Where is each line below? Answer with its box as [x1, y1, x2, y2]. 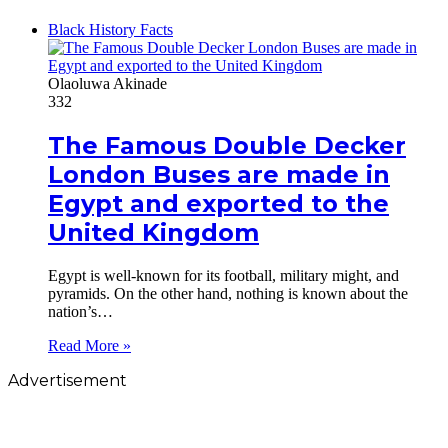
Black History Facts [48, 20, 173, 38]
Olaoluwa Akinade [48, 74, 167, 92]
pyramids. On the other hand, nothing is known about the [48, 284, 408, 302]
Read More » [48, 336, 131, 354]
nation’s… [48, 302, 113, 320]
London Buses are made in [48, 159, 390, 189]
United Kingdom [48, 217, 259, 247]
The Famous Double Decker [48, 130, 406, 160]
